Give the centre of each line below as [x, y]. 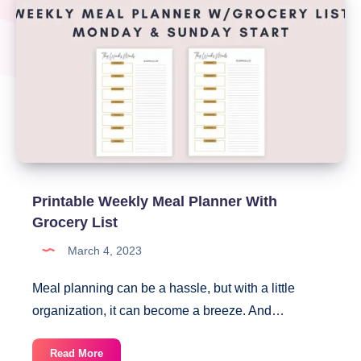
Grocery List [75, 222]
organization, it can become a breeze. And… [158, 310]
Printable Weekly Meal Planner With [155, 201]
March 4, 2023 [103, 250]
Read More [77, 353]
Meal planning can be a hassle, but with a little [164, 288]
